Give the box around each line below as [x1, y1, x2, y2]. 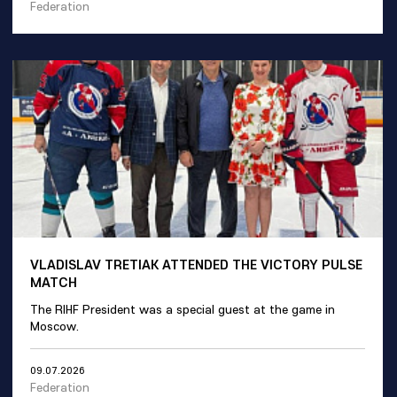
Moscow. [30, 318, 79, 334]
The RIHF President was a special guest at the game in [30, 301, 335, 317]
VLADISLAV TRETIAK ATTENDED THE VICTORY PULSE [30, 255, 362, 273]
